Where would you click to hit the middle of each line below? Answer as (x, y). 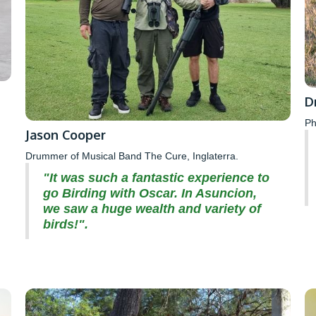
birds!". (65, 225)
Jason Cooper (65, 135)
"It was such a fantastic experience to (156, 178)
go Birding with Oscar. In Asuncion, (150, 194)
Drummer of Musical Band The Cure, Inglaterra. (132, 156)
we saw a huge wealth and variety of (152, 209)
